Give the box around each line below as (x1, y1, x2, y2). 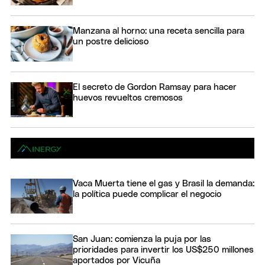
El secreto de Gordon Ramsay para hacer (73, 82, 237, 92)
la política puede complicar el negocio (73, 189, 221, 199)
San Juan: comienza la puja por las (73, 234, 211, 244)
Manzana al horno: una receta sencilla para (73, 27, 244, 36)
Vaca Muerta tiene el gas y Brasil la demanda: (73, 179, 254, 188)
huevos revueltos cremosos (73, 93, 183, 102)
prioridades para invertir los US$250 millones (73, 245, 254, 254)
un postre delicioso (73, 37, 148, 47)
